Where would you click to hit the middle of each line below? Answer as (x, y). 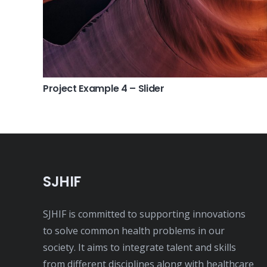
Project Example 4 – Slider (104, 89)
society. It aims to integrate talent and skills (139, 248)
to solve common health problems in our (134, 231)
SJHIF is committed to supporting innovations (144, 214)
